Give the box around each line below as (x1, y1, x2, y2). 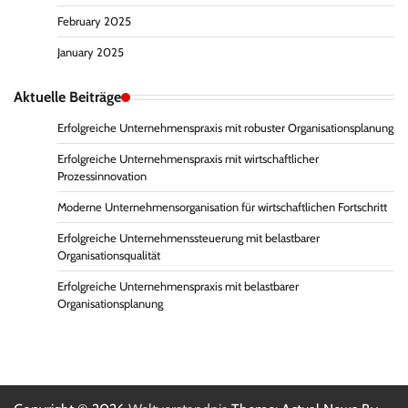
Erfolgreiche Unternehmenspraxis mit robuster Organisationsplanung (57, 121, 393, 136)
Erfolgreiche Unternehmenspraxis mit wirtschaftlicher (57, 152, 319, 167)
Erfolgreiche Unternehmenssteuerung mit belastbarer (57, 231, 320, 246)
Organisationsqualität (57, 249, 160, 263)
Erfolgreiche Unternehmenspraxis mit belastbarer (57, 280, 299, 294)
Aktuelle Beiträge (14, 87, 121, 107)
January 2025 (57, 46, 124, 60)
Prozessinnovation (57, 169, 147, 184)
